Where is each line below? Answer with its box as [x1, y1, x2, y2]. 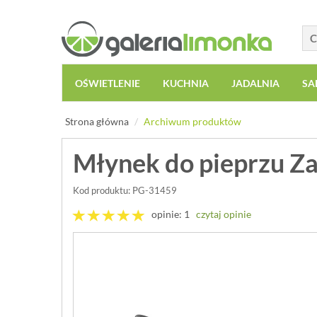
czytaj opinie [196, 208, 251, 220]
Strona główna [65, 115, 129, 127]
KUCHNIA [163, 77, 209, 89]
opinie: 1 [145, 208, 196, 220]
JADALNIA [231, 77, 279, 89]
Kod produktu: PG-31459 [73, 185, 177, 196]
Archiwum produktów [144, 115, 241, 127]
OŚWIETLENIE [75, 77, 140, 89]
